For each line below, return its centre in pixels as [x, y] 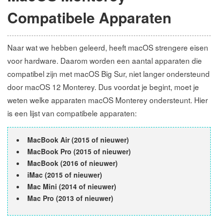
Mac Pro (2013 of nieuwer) [70, 198]
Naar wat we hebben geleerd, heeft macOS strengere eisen [108, 47]
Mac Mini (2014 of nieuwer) [72, 186]
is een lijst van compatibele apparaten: [72, 113]
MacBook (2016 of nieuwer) [73, 163]
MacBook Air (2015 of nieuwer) [78, 140]
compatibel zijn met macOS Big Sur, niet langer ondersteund [109, 73]
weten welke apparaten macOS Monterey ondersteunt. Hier [108, 100]
